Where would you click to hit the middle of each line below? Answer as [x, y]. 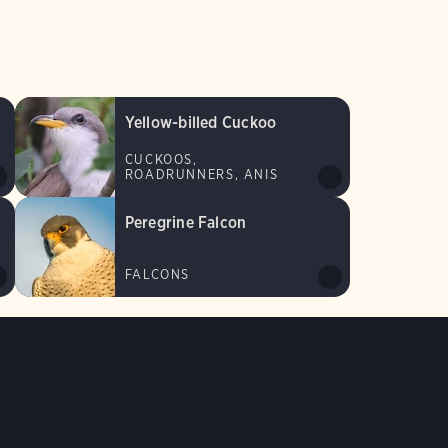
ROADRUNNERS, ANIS [201, 175]
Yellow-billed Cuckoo [200, 123]
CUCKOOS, [161, 160]
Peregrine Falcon [185, 223]
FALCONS [157, 275]
